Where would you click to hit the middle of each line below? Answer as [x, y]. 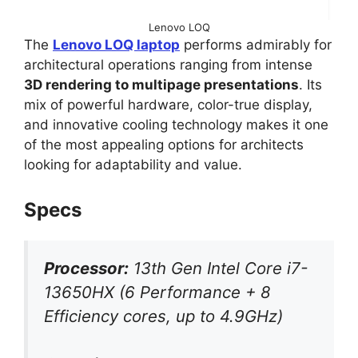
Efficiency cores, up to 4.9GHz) [163, 316]
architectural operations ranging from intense [168, 65]
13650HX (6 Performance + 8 [157, 292]
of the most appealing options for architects [164, 145]
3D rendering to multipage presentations [161, 85]
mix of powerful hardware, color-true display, [168, 105]
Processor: [86, 268]
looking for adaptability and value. [133, 165]
